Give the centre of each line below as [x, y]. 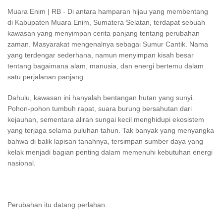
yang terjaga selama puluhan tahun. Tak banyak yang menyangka [111, 130]
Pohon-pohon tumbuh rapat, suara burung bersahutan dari [100, 109]
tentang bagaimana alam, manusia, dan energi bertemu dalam [106, 66]
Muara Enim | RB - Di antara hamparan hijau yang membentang [108, 11]
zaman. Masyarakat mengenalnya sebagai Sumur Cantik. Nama [108, 44]
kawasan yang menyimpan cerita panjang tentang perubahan [104, 33]
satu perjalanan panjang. [46, 77]
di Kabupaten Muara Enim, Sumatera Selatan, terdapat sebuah [106, 22]
